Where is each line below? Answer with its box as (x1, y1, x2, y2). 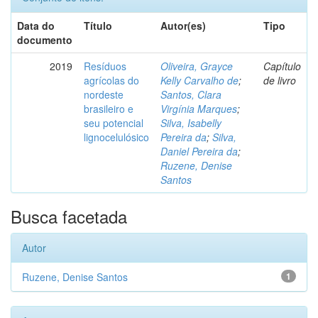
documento (17, 33, 72, 47)
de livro (263, 73, 296, 87)
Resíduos (84, 59, 126, 73)
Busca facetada (11, 204, 127, 229)
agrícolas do (84, 73, 139, 87)
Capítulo (263, 59, 301, 73)
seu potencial (84, 116, 143, 130)
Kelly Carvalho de (160, 73, 238, 87)
